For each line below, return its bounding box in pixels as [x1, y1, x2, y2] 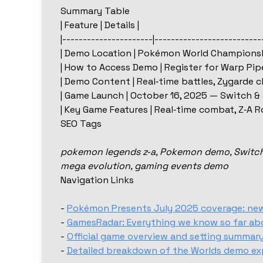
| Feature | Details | [60, 19, 139, 32]
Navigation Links [60, 174, 134, 187]
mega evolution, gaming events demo [60, 160, 228, 173]
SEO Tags [60, 117, 102, 130]
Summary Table [60, 5, 130, 18]
